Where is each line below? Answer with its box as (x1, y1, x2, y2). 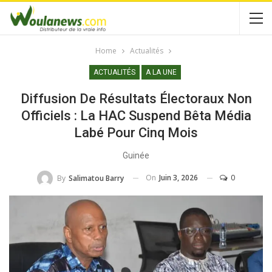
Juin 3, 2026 (159, 172, 198, 183)
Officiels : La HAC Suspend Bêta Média (21, 108, 251, 123)
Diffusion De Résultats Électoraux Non (20, 91, 252, 106)
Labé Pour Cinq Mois (74, 125, 198, 140)
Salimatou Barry (69, 172, 124, 183)
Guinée (123, 151, 149, 160)
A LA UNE (146, 68, 177, 76)
